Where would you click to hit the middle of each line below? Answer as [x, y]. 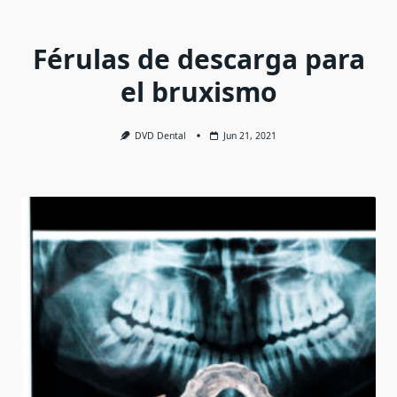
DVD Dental [161, 136]
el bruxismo [198, 92]
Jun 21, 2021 [250, 136]
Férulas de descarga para [198, 59]
